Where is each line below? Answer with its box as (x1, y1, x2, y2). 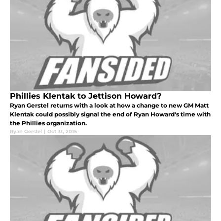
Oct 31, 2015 (47, 128, 77, 135)
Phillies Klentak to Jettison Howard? (10, 91, 161, 101)
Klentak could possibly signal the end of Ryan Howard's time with (10, 110, 211, 118)
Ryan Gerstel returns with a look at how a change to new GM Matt (10, 101, 209, 109)
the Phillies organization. (10, 119, 87, 127)
